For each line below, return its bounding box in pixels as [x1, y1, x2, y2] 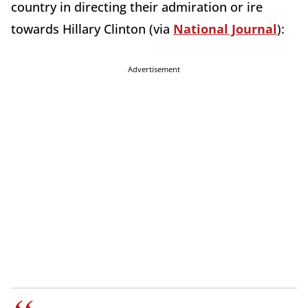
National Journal [173, 21, 277, 38]
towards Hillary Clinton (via [11, 21, 173, 38]
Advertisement [128, 64, 180, 75]
